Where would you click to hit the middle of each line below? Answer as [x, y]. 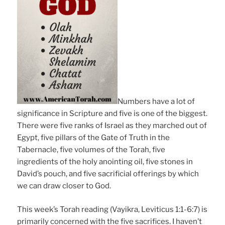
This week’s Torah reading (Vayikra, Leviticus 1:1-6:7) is [113, 209]
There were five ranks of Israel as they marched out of [112, 126]
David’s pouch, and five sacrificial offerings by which [108, 174]
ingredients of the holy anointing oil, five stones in [105, 162]
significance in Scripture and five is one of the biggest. [113, 114]
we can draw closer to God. [64, 186]
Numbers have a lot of [156, 102]
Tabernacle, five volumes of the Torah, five [91, 150]
